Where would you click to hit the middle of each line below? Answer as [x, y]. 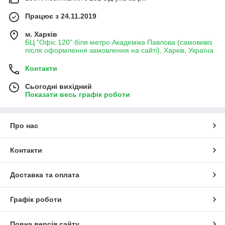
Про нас [24, 126]
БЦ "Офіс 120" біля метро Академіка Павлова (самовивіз [119, 42]
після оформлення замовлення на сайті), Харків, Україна [119, 50]
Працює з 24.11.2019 [61, 16]
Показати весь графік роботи [78, 95]
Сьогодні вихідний [59, 87]
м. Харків [41, 34]
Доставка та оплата [45, 175]
